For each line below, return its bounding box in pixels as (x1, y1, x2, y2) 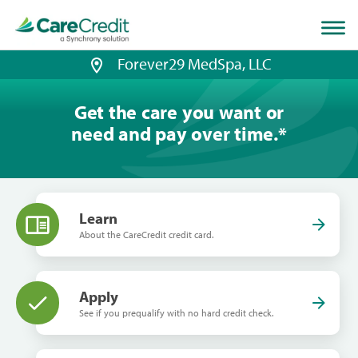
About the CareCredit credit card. (79, 229, 213, 241)
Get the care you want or (74, 100, 284, 125)
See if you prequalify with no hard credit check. (79, 307, 273, 320)
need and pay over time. (71, 121, 278, 146)
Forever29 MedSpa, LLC (117, 54, 272, 74)
